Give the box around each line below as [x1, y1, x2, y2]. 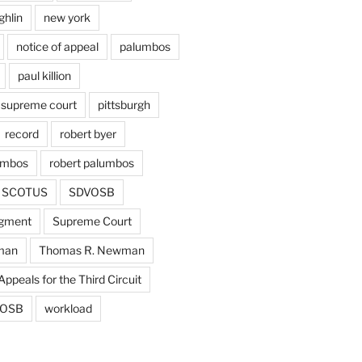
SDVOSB [68, 184, 115, 199]
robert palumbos [48, 155, 134, 170]
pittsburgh [97, 97, 150, 112]
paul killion [17, 68, 71, 82]
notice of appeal [15, 39, 99, 53]
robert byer [59, 126, 116, 141]
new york [43, 10, 90, 24]
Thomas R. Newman [38, 242, 145, 257]
